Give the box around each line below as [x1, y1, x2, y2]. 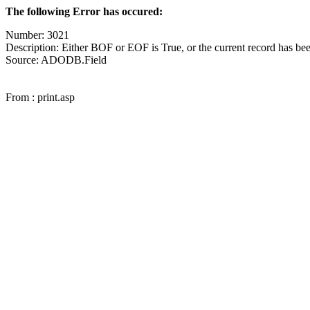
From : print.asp [6, 91, 75, 103]
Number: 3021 [6, 29, 69, 41]
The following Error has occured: [6, 6, 163, 17]
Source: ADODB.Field [6, 54, 107, 66]
